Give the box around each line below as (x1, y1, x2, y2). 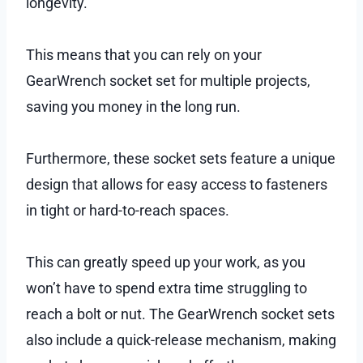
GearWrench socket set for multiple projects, (26, 71, 310, 89)
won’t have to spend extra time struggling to (26, 279, 307, 297)
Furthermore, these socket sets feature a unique (26, 149, 335, 167)
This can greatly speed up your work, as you (26, 253, 305, 271)
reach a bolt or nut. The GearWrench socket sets (26, 305, 335, 322)
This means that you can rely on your (26, 45, 262, 63)
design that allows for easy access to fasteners (26, 175, 327, 193)
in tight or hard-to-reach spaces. (26, 201, 233, 219)
